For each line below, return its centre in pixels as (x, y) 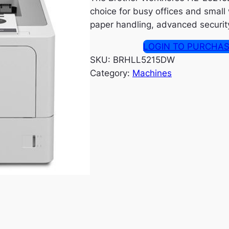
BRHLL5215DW (144, 60)
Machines (152, 73)
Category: (111, 73)
